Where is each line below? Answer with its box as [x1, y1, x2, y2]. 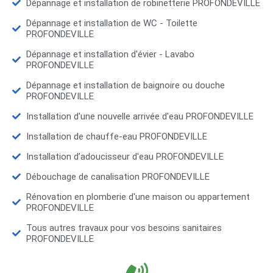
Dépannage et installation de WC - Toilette [26, 18, 197, 29]
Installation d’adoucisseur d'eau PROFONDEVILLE [26, 151, 224, 163]
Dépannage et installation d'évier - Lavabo [26, 49, 194, 60]
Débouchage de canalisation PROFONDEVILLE [26, 171, 210, 183]
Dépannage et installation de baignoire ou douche [26, 80, 225, 91]
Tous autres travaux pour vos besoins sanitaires [26, 222, 222, 234]
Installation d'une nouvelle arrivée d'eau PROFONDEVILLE [26, 111, 253, 122]
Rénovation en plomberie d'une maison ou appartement [26, 191, 250, 203]
